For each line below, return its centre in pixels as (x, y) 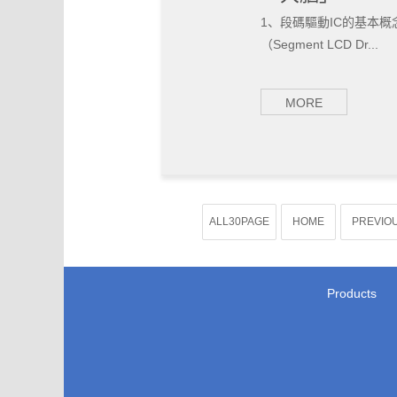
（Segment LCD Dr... (319, 44)
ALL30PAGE (239, 222)
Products (352, 293)
